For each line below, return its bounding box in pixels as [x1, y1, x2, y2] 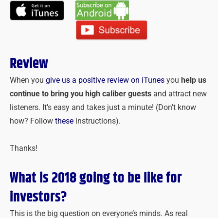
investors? [10, 186, 67, 208]
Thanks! [10, 144, 37, 153]
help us [181, 76, 206, 85]
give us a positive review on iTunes [46, 76, 164, 85]
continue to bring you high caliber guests [10, 90, 151, 99]
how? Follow [10, 117, 55, 126]
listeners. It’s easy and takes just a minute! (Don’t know [10, 103, 196, 112]
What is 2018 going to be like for [10, 167, 182, 189]
